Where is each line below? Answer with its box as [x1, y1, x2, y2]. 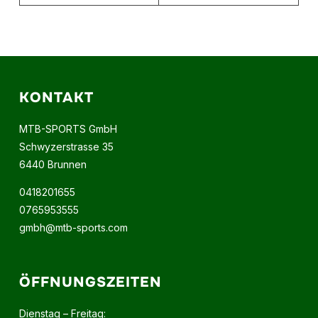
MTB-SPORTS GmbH [18, 123, 117, 135]
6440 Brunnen [18, 158, 87, 170]
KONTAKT [18, 89, 94, 106]
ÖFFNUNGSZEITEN [18, 273, 162, 291]
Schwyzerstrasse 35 [18, 141, 114, 153]
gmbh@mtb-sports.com [18, 221, 128, 234]
